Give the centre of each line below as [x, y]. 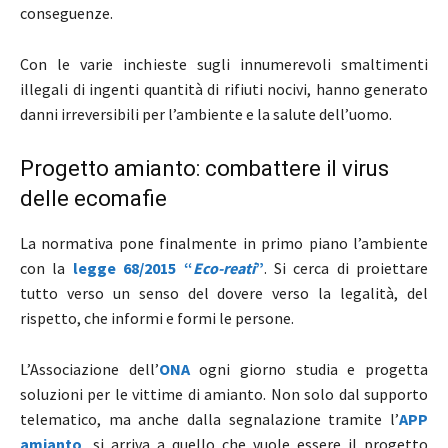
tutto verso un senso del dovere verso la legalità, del [224, 292]
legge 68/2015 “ [132, 267]
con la [46, 267]
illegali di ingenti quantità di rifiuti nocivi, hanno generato [224, 88]
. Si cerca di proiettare [345, 267]
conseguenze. [66, 12]
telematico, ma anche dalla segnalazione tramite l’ [209, 418]
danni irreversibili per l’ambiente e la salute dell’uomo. [206, 113]
